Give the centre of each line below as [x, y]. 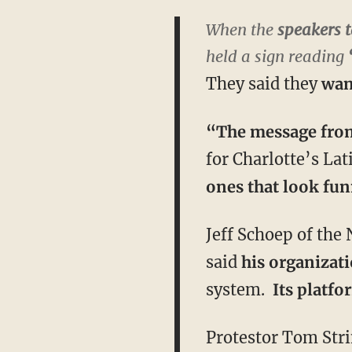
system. [239, 290]
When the [241, 29]
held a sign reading [277, 56]
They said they [263, 84]
